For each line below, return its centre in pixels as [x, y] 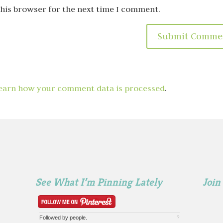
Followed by [54, 217]
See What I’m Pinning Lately [98, 182]
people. [78, 217]
